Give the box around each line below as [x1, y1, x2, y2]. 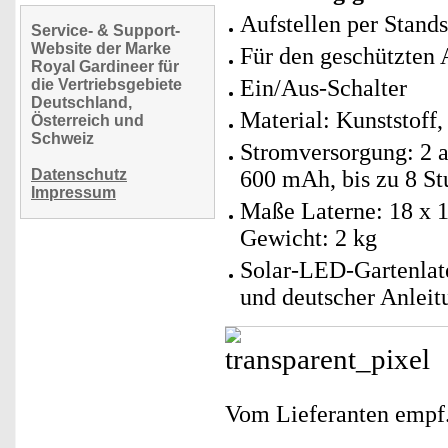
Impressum [31, 184, 116, 201]
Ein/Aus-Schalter [240, 75, 407, 101]
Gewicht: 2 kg [240, 225, 377, 251]
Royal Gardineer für [31, 58, 179, 75]
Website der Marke [31, 40, 171, 57]
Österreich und [31, 112, 144, 129]
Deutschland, [31, 94, 132, 111]
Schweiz [31, 130, 94, 147]
